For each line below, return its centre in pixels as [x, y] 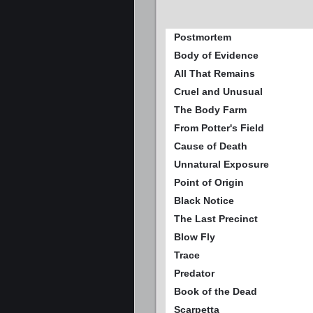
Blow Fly [195, 237]
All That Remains [214, 74]
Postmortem [203, 37]
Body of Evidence [216, 56]
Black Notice [204, 201]
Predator [194, 274]
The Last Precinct [216, 219]
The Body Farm [210, 110]
